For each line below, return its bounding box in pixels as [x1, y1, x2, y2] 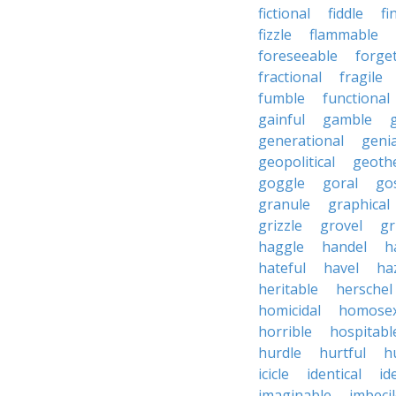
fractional [258, 67, 322, 87]
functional [323, 88, 390, 108]
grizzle [258, 216, 302, 235]
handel [322, 237, 367, 256]
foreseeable [258, 46, 338, 65]
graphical [328, 194, 390, 214]
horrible [258, 322, 312, 341]
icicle [258, 364, 289, 384]
